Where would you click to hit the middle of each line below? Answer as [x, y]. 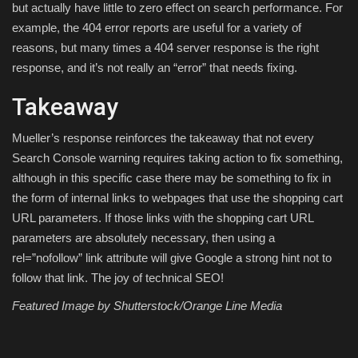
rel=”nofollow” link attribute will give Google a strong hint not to [172, 258]
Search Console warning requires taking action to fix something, [177, 158]
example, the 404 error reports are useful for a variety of [157, 28]
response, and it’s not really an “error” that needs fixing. [155, 68]
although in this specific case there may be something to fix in [171, 178]
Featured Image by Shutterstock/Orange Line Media [147, 306]
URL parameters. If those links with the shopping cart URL [163, 218]
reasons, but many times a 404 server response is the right [165, 48]
